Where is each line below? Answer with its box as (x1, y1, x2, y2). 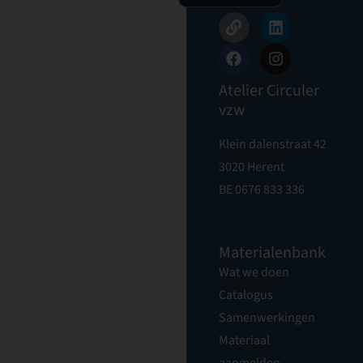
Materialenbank (218, 241, 326, 264)
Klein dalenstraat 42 (218, 135, 327, 153)
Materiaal (218, 331, 270, 349)
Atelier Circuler (218, 79, 319, 102)
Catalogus (218, 286, 273, 304)
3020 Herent (218, 157, 284, 176)
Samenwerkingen (218, 309, 315, 327)
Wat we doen (218, 263, 289, 281)
